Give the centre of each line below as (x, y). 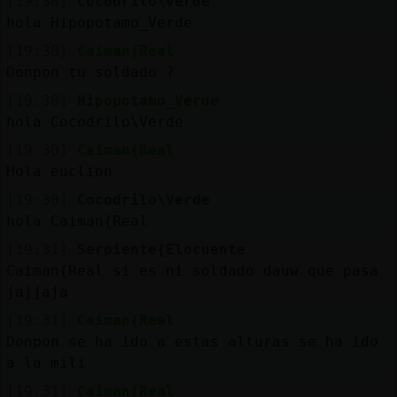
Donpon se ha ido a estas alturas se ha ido (192, 341)
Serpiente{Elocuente (161, 249)
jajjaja (37, 292)
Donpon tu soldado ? (90, 72)
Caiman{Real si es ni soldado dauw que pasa (192, 270)
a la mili (46, 362)
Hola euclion (59, 171)
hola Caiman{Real (77, 221)
